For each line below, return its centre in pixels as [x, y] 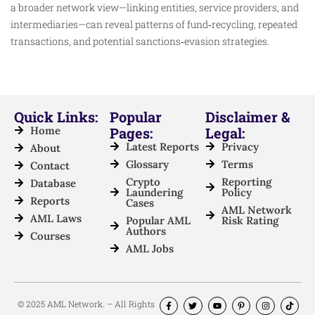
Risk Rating [250, 220]
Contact [50, 165]
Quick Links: [56, 116]
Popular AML [158, 220]
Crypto [143, 181]
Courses [50, 236]
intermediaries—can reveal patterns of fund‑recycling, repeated [154, 24]
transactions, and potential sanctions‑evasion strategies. [141, 41]
